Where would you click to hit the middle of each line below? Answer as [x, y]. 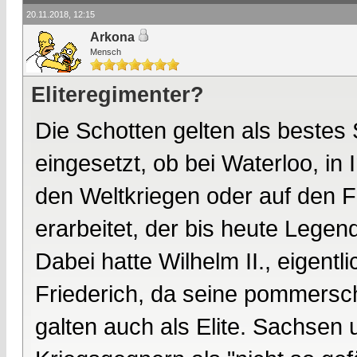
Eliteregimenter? [118, 95]
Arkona [112, 37]
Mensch [106, 52]
